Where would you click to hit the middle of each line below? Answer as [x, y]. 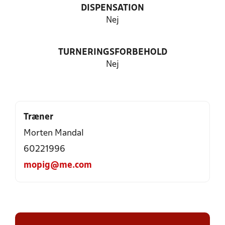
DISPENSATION [113, 8]
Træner [38, 117]
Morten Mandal [54, 133]
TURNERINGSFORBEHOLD [113, 52]
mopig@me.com [58, 165]
